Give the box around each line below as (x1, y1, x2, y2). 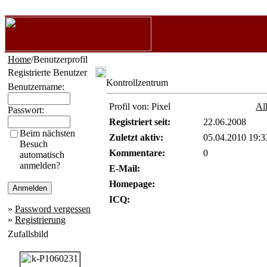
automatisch (20, 150, 64, 160)
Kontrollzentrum (106, 77, 168, 88)
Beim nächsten (20, 128, 75, 138)
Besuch (20, 139, 48, 149)
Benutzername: (8, 82, 64, 92)
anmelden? (20, 160, 60, 170)
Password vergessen (15, 204, 91, 214)
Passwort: (8, 105, 44, 115)
